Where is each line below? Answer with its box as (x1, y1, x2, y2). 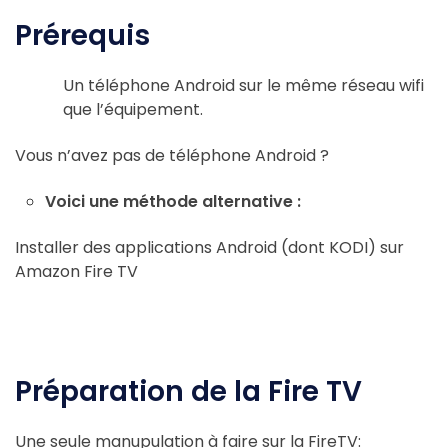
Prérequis (15, 16, 150, 55)
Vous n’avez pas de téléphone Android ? (15, 144, 329, 167)
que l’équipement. (63, 98, 203, 121)
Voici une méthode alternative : (45, 190, 301, 213)
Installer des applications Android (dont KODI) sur (15, 236, 404, 259)
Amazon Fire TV (15, 260, 138, 283)
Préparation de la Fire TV (15, 372, 362, 411)
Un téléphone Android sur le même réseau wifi (63, 74, 424, 97)
